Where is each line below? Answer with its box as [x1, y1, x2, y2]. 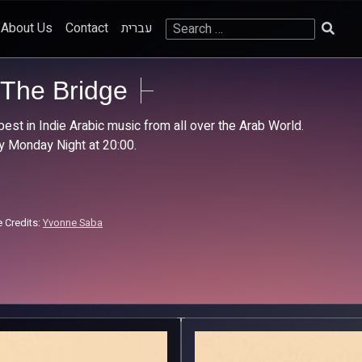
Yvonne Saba [43, 216, 103, 230]
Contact [65, 18, 108, 38]
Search [164, 17, 204, 37]
